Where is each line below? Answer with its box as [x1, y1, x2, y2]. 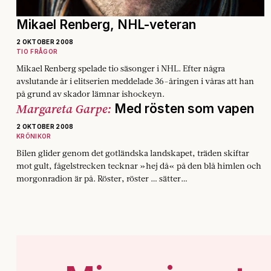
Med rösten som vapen [114, 101, 254, 117]
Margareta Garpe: [16, 100, 114, 118]
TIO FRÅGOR [16, 48, 58, 56]
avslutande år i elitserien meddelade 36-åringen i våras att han [16, 76, 254, 87]
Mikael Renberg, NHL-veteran [16, 17, 196, 33]
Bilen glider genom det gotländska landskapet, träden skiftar [16, 148, 249, 159]
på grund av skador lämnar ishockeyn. [16, 88, 165, 100]
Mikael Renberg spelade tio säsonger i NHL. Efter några [16, 63, 225, 74]
